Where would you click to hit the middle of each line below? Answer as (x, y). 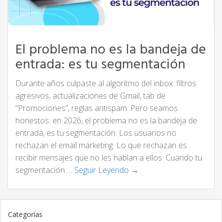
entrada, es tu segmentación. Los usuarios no (96, 133)
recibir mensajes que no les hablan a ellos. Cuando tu (109, 158)
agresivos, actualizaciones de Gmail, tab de (90, 96)
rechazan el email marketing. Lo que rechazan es (101, 145)
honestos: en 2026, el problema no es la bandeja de (106, 120)
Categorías (25, 214)
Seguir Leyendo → (107, 170)
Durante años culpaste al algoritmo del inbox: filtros (106, 83)
